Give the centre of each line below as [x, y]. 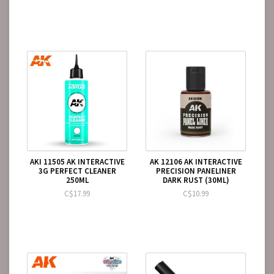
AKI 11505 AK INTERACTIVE [77, 162]
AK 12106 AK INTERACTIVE [196, 162]
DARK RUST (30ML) [196, 180]
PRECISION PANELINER [196, 171]
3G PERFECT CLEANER [77, 171]
